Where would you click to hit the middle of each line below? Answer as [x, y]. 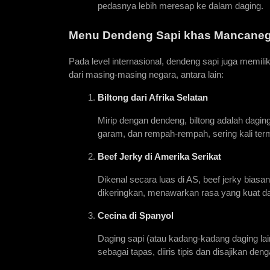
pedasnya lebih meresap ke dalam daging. [181, 6]
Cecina [112, 216]
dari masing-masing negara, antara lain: [146, 75]
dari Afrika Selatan [168, 98]
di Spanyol [150, 216]
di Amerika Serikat [182, 157]
